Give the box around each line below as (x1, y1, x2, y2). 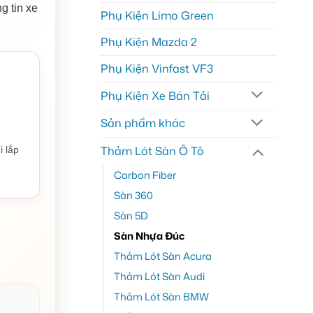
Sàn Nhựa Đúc (113, 228, 184, 244)
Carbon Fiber (113, 168, 176, 183)
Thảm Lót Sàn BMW (113, 289, 209, 305)
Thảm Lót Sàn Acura (113, 249, 212, 264)
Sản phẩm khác (100, 115, 185, 131)
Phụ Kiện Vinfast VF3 (100, 60, 213, 76)
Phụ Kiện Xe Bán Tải (100, 87, 210, 103)
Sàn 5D (113, 208, 148, 224)
